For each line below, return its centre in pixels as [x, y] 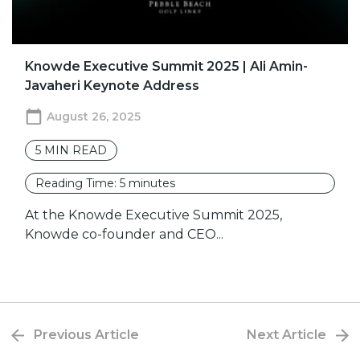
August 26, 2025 [94, 117]
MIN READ [76, 151]
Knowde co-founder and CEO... [124, 235]
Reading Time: [78, 184]
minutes [152, 184]
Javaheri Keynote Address [112, 86]
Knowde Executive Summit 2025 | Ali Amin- [166, 67]
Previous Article [86, 335]
